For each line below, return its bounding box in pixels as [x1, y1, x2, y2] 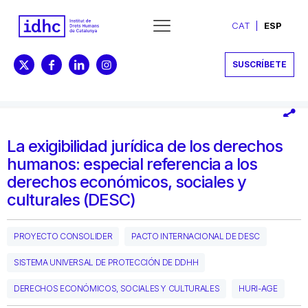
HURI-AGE [239, 283, 278, 294]
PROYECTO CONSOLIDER [14, 230, 113, 241]
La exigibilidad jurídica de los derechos [7, 135, 283, 156]
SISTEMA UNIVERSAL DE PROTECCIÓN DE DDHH [14, 256, 199, 267]
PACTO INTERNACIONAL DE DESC [131, 230, 260, 241]
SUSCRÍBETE [232, 58, 287, 69]
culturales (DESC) [7, 189, 135, 210]
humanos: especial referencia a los [7, 153, 257, 174]
